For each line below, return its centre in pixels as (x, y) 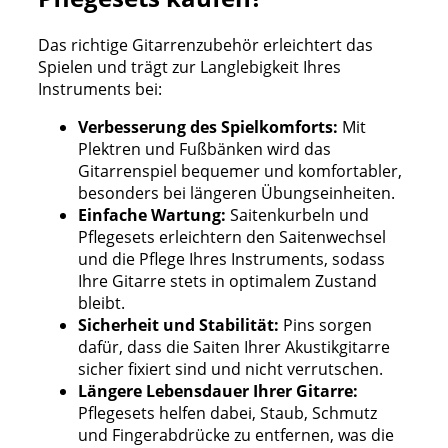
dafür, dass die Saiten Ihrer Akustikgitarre (234, 346)
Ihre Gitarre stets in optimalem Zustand (227, 280)
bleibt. (101, 302)
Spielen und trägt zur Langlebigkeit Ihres (189, 66)
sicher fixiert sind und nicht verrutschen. (230, 368)
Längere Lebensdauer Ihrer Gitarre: (218, 390)
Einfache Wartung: (152, 214)
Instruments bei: (100, 88)
